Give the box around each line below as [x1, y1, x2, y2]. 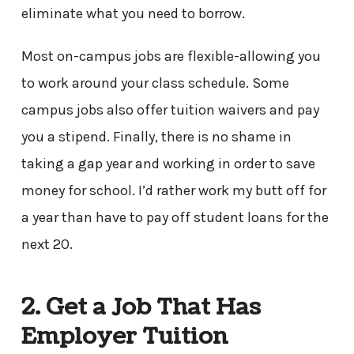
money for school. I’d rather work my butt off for [21, 181, 326, 199]
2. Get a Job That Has [21, 292, 261, 324]
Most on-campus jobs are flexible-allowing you [21, 47, 321, 65]
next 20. [21, 235, 76, 253]
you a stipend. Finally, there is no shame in [21, 127, 292, 145]
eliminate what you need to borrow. [21, 4, 245, 22]
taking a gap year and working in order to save [21, 154, 315, 172]
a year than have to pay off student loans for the [21, 208, 329, 226]
